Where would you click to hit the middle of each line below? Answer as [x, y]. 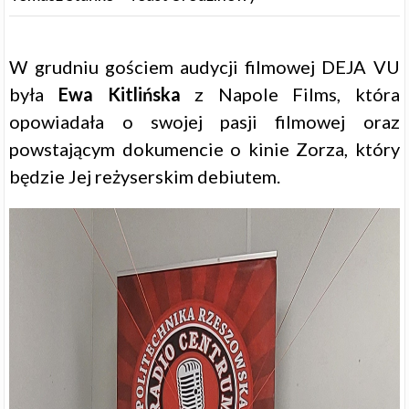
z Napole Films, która [290, 94]
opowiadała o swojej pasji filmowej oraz [204, 122]
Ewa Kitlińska [120, 94]
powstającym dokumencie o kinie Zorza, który [204, 149]
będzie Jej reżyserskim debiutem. [145, 177]
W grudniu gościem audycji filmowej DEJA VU [204, 67]
